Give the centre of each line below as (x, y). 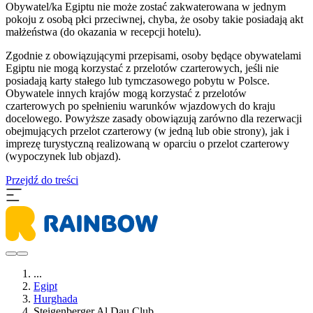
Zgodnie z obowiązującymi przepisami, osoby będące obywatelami (153, 56)
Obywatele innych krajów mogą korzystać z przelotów (126, 94)
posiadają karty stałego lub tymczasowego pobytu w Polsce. (138, 81)
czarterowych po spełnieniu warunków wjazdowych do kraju (140, 106)
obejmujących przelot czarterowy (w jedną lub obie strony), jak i (147, 131)
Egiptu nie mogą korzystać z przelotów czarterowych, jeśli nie (142, 68)
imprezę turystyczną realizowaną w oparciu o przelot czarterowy (147, 144)
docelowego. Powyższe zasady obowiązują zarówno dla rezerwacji (154, 119)
